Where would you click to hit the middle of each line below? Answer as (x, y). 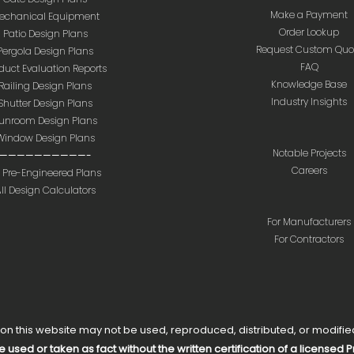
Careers (309, 170)
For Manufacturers (309, 222)
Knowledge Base (309, 84)
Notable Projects (309, 153)
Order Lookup (309, 32)
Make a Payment (309, 15)
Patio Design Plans (45, 34)
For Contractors (309, 239)
